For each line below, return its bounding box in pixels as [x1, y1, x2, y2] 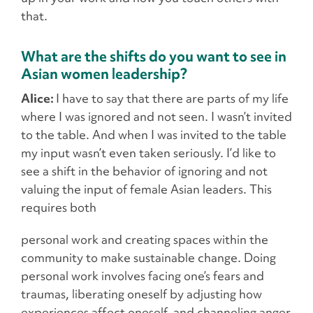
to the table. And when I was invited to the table [21, 127, 286, 143]
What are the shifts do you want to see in [21, 47, 286, 66]
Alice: [21, 91, 56, 106]
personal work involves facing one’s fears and [21, 268, 264, 284]
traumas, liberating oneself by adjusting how [21, 286, 262, 302]
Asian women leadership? [21, 64, 187, 83]
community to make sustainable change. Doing [21, 250, 276, 265]
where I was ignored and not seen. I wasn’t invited [21, 109, 292, 124]
